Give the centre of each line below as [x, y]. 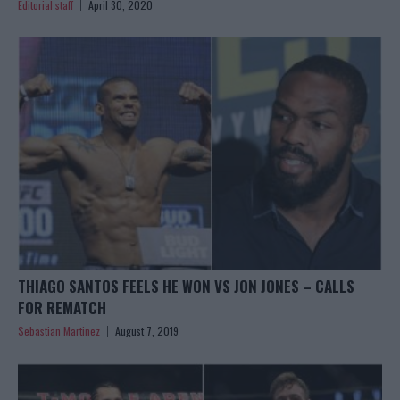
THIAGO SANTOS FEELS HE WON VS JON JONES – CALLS [186, 287]
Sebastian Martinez [59, 331]
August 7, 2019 [147, 331]
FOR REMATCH [62, 308]
